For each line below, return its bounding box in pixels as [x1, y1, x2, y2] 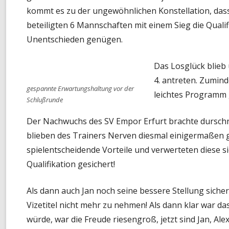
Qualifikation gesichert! [27, 158, 115, 170]
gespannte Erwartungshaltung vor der [27, 83, 134, 93]
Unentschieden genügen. [27, 33, 123, 45]
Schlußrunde [27, 95, 63, 104]
